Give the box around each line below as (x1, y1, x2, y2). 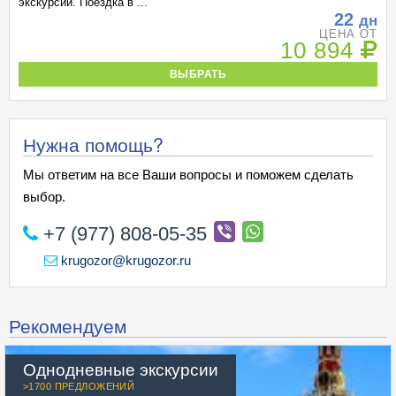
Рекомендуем (9, 312, 126, 339)
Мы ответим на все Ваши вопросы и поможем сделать (23, 167, 354, 182)
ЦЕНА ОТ (318, 27, 377, 41)
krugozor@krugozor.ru (57, 253, 191, 268)
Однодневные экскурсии (23, 356, 218, 380)
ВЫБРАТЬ (169, 68, 227, 80)
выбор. (23, 189, 65, 204)
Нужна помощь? (23, 131, 164, 157)
